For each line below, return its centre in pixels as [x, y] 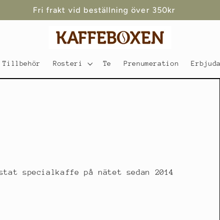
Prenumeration [151, 64]
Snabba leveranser [104, 10]
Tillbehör [22, 64]
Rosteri [68, 64]
